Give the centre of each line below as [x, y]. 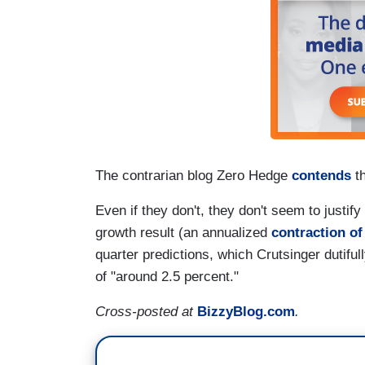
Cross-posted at [146, 311]
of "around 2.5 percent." [167, 276]
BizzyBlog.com [246, 311]
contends [321, 175]
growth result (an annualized [183, 232]
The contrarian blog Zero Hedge [193, 175]
